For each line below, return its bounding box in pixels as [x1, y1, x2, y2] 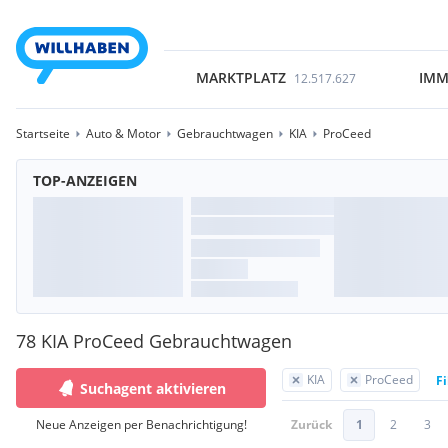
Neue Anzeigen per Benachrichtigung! [35, 416, 247, 433]
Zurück [291, 416, 332, 433]
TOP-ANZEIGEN [33, 171, 137, 190]
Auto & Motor [86, 125, 161, 142]
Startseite [16, 125, 70, 142]
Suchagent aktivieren [80, 378, 226, 398]
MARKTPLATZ [195, 68, 286, 87]
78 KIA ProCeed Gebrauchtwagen [16, 329, 292, 353]
